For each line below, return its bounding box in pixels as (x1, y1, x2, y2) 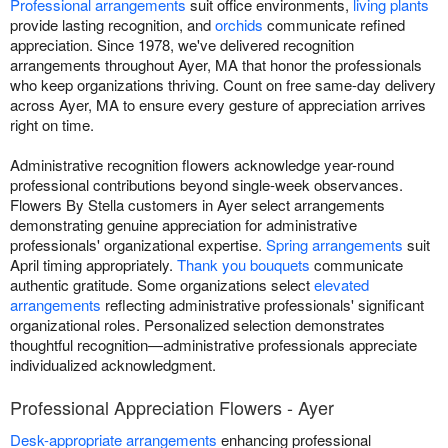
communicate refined (263, 14, 405, 36)
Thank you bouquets (177, 254, 310, 276)
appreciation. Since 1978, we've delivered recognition (10, 34, 354, 56)
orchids (215, 14, 263, 36)
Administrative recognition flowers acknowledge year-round (10, 154, 394, 176)
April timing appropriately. (10, 254, 177, 276)
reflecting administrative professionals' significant (101, 294, 424, 316)
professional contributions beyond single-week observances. (10, 174, 403, 196)
